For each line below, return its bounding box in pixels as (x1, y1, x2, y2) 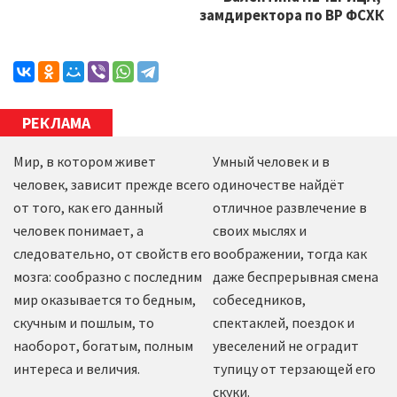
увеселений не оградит (212, 337, 359, 354)
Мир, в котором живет (13, 152, 156, 170)
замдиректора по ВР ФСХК (199, 5, 384, 25)
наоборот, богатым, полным (13, 337, 193, 354)
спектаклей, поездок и (212, 314, 354, 331)
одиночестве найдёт (212, 175, 345, 193)
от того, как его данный (13, 198, 163, 216)
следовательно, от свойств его (13, 245, 211, 262)
